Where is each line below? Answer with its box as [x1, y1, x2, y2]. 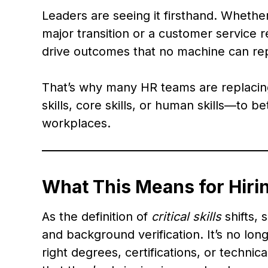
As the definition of [42, 209, 151, 224]
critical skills [151, 209, 221, 224]
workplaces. [42, 116, 111, 130]
